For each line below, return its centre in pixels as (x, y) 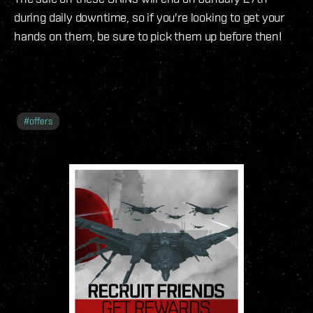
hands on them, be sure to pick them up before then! (148, 36)
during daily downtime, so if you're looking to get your (150, 17)
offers (41, 121)
